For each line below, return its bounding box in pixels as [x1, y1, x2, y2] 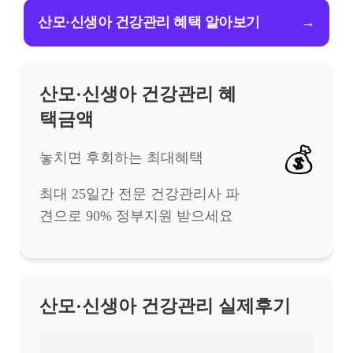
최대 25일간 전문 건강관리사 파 [39, 186, 240, 202]
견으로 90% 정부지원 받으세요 [39, 208, 233, 224]
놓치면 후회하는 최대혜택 [39, 150, 203, 165]
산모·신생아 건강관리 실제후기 [39, 296, 291, 316]
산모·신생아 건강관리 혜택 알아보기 [38, 14, 260, 30]
